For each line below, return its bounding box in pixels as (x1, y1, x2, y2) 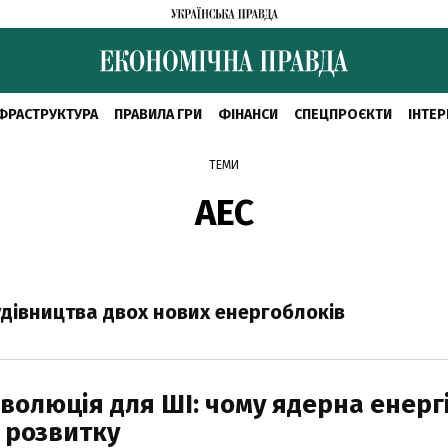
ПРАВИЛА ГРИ (113, 106, 202, 123)
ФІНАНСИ (217, 106, 278, 123)
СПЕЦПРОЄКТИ (293, 106, 392, 123)
